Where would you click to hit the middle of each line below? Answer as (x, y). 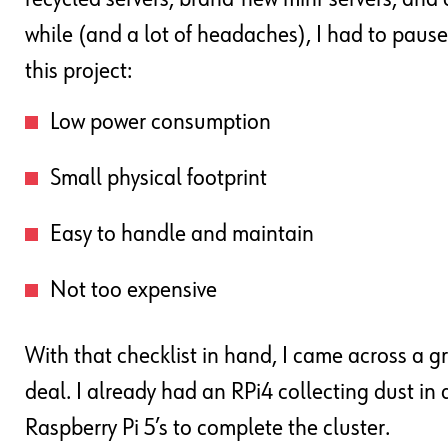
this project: (78, 71)
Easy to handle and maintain (182, 234)
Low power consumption (160, 122)
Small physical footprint (158, 178)
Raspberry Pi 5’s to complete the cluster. (207, 428)
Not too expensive (133, 290)
